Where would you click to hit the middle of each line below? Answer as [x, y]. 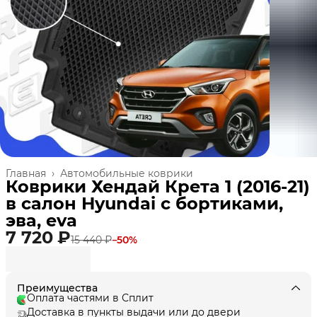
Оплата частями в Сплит [90, 298]
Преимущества [57, 288]
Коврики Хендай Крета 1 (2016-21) [158, 186]
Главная [26, 173]
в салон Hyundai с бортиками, [144, 203]
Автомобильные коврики [127, 173]
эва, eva [41, 220]
